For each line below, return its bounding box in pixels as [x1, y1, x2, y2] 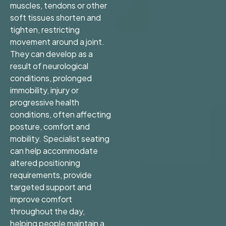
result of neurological [10, 61, 88, 72]
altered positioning [10, 157, 80, 168]
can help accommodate [10, 145, 98, 156]
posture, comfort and [10, 121, 90, 132]
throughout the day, [10, 206, 85, 217]
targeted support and [10, 182, 91, 193]
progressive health [10, 97, 79, 108]
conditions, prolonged [10, 73, 92, 84]
